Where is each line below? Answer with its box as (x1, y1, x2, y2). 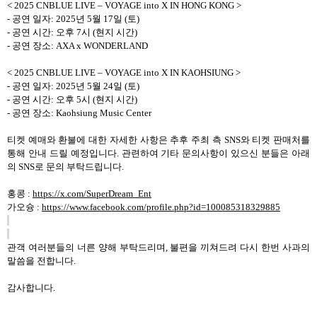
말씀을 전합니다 (7, 255, 74, 266)
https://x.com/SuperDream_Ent (33, 188, 151, 199)
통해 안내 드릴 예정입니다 (7, 148, 117, 158)
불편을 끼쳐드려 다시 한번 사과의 (170, 242, 311, 253)
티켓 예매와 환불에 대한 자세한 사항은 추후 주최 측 (7, 134, 221, 145)
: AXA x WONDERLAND (51, 40, 148, 51)
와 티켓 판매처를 (240, 134, 311, 145)
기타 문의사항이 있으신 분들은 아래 (161, 148, 311, 158)
